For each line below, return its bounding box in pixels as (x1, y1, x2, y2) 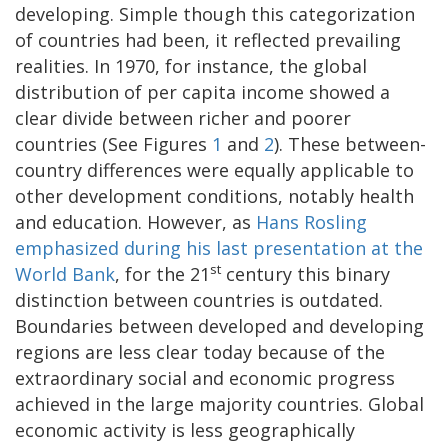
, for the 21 (115, 262, 210, 287)
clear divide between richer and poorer (15, 106, 351, 131)
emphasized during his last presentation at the (15, 236, 423, 261)
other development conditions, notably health (15, 184, 414, 209)
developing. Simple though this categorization (15, 2, 415, 27)
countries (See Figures (15, 132, 212, 157)
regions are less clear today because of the (15, 340, 385, 365)
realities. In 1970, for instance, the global (15, 54, 367, 79)
